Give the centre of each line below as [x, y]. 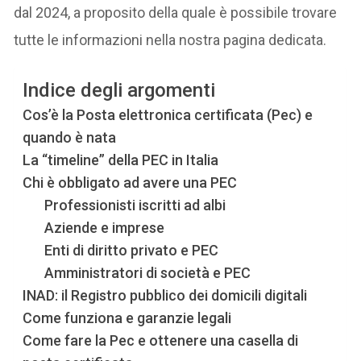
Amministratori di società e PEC [148, 272]
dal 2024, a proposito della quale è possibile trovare [176, 12]
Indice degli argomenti [119, 91]
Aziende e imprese [105, 227]
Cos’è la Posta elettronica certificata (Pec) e [168, 114]
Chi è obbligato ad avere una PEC [130, 182]
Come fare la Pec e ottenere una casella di [161, 340]
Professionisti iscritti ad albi [135, 205]
